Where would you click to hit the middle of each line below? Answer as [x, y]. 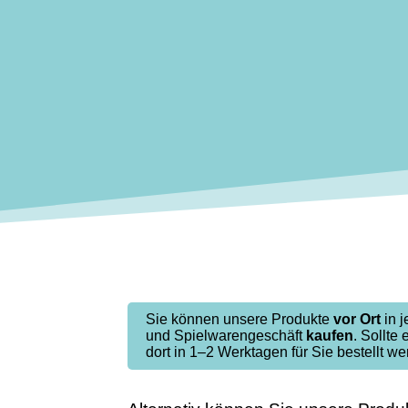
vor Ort [357, 320]
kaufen [330, 336]
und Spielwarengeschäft [226, 336]
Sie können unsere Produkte [240, 320]
